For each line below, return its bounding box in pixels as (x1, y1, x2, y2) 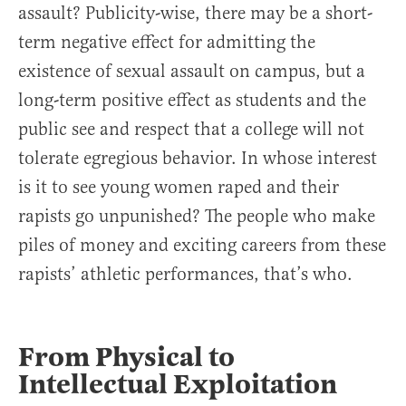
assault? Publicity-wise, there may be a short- (18, 2, 372, 25)
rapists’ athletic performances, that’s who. (18, 263, 353, 286)
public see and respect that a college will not (18, 118, 364, 141)
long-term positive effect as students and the (18, 89, 366, 112)
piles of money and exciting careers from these (18, 234, 386, 257)
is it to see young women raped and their (18, 176, 339, 199)
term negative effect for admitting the (18, 31, 315, 54)
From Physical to (18, 340, 235, 375)
